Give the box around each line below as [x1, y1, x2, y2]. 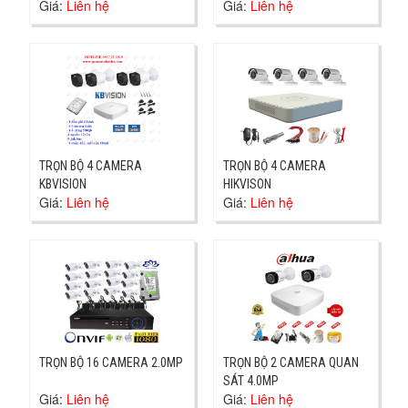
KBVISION [39, 176, 87, 191]
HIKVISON [223, 176, 271, 191]
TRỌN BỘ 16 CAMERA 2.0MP [39, 354, 184, 370]
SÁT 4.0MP [223, 372, 279, 388]
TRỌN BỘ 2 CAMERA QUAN [223, 354, 359, 370]
